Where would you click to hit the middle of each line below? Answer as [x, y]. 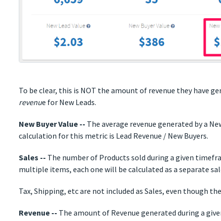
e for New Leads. [69, 102]
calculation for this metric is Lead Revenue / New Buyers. [114, 136]
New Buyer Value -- [52, 124]
